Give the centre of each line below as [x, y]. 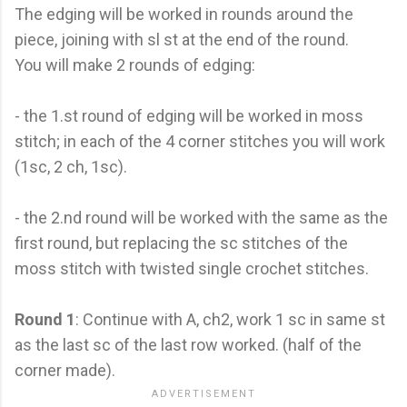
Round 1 [45, 319]
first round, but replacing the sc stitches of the [181, 243]
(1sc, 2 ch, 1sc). [71, 166]
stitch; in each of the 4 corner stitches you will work [200, 141]
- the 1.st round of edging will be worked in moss [189, 115]
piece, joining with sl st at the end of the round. [182, 39]
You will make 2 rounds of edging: [135, 65]
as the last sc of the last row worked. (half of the [188, 344]
